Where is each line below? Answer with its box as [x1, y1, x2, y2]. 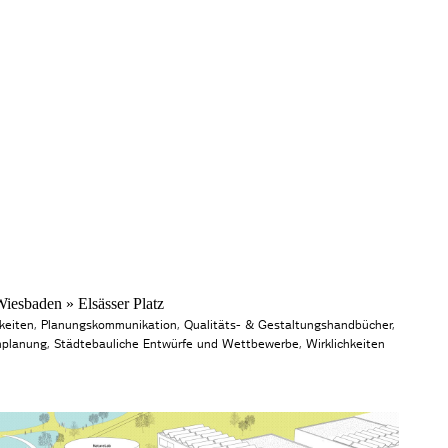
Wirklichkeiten [306, 337, 386, 350]
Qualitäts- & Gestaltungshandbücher [184, 318, 393, 331]
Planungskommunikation [41, 318, 178, 331]
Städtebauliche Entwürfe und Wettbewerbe [54, 337, 300, 350]
